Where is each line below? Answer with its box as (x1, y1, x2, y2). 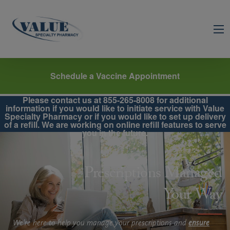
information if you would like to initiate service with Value (6, 102, 224, 114)
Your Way (163, 183, 222, 209)
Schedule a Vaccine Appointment (50, 69, 180, 82)
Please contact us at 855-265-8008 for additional (22, 93, 208, 106)
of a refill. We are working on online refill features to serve (4, 118, 226, 130)
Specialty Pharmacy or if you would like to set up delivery (4, 110, 226, 122)
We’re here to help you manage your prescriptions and (13, 217, 188, 227)
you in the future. (82, 126, 148, 139)
